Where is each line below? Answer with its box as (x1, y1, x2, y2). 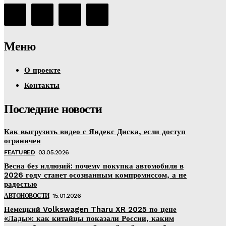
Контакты (24, 81, 60, 90)
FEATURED (4, 149, 35, 156)
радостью (4, 180, 37, 189)
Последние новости (4, 102, 102, 117)
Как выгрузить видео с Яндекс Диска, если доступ (4, 127, 186, 137)
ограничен (4, 136, 41, 146)
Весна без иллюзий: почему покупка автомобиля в (4, 161, 184, 171)
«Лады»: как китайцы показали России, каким (4, 214, 174, 223)
